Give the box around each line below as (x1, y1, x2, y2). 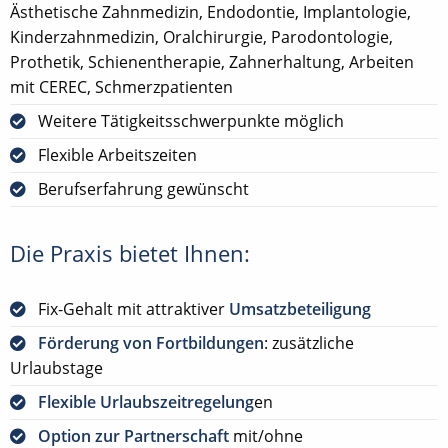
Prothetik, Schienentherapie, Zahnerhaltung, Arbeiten (10, 50, 414, 73)
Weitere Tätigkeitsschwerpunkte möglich (38, 109, 344, 132)
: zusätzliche (264, 331, 354, 354)
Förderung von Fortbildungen (38, 331, 264, 354)
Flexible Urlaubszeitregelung (38, 390, 254, 413)
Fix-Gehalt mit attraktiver (38, 297, 229, 320)
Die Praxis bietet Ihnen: (10, 238, 250, 268)
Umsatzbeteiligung (229, 297, 371, 320)
